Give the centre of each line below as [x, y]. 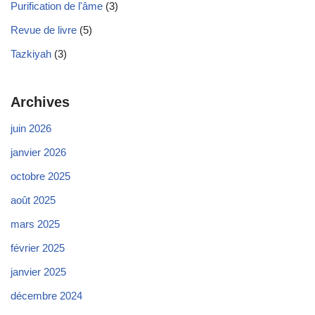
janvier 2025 [38, 272]
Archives [40, 102]
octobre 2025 [40, 176]
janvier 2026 [38, 153]
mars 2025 [35, 224]
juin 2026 [31, 129]
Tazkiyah [31, 54]
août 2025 [33, 200]
